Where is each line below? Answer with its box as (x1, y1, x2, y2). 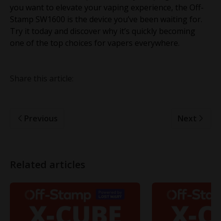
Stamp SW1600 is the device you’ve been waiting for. (10, 13, 202, 25)
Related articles (10, 157, 85, 171)
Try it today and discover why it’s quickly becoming (10, 25, 195, 37)
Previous (24, 112, 58, 124)
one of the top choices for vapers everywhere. (10, 37, 180, 48)
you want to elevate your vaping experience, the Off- (10, 1, 204, 13)
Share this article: (10, 73, 74, 84)
